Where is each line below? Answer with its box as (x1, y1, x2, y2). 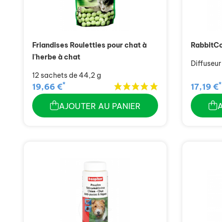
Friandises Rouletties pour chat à (32, 40, 147, 50)
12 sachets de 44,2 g (32, 70, 101, 80)
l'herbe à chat (32, 52, 80, 61)
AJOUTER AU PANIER (58, 101, 141, 111)
